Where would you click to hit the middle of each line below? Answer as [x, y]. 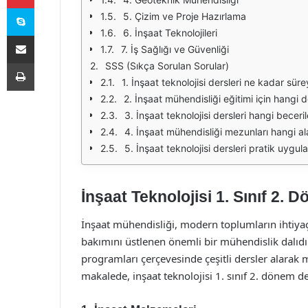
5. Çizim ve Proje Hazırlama [185, 16]
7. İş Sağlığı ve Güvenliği [175, 49]
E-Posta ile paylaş [47, 35]
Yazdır [47, 63]
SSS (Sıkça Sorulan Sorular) [167, 66]
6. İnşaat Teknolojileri [170, 33]
